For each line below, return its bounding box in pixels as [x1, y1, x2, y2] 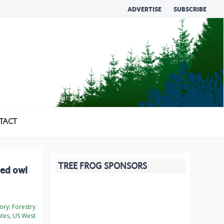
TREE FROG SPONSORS [58, 160, 147, 171]
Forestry [10, 202, 35, 211]
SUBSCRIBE [173, 5, 206, 13]
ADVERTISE [127, 5, 161, 13]
